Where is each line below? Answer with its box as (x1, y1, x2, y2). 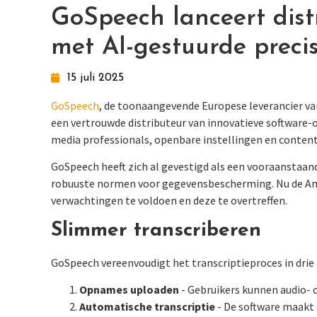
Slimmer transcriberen (51, 220, 261, 241)
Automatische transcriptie (79, 299, 215, 314)
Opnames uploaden (79, 282, 179, 297)
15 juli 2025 (67, 72, 124, 83)
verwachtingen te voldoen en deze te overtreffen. (51, 193, 287, 208)
